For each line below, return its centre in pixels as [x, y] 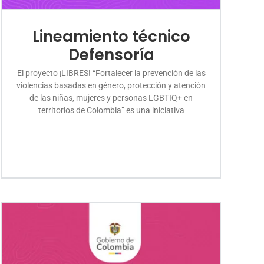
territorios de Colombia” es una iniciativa [111, 110]
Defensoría [111, 55]
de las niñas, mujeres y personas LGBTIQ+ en [111, 98]
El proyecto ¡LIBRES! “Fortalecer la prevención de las [111, 73]
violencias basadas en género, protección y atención [111, 85]
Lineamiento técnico [111, 36]
